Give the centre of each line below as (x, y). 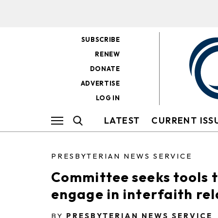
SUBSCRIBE (100, 39)
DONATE (105, 69)
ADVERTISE (100, 83)
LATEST (122, 120)
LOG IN (108, 98)
